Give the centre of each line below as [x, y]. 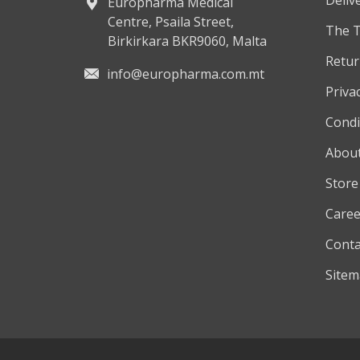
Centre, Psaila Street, [170, 21]
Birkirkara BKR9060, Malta [187, 41]
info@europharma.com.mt [185, 74]
